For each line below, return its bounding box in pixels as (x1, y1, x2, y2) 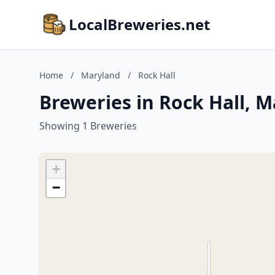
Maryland (81, 69, 120, 81)
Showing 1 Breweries (39, 119, 137, 133)
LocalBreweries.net (69, 14, 210, 34)
